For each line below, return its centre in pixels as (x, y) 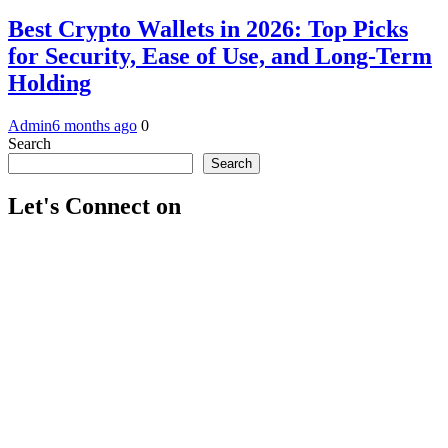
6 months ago (94, 125)
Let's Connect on (94, 206)
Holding (49, 82)
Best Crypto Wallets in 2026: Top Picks (208, 28)
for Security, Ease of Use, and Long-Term (220, 55)
